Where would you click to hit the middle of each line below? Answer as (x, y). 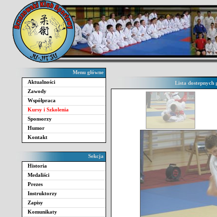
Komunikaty (42, 212)
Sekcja (96, 156)
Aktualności (41, 82)
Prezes (35, 184)
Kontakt (38, 137)
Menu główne (88, 72)
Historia (37, 166)
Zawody (37, 91)
